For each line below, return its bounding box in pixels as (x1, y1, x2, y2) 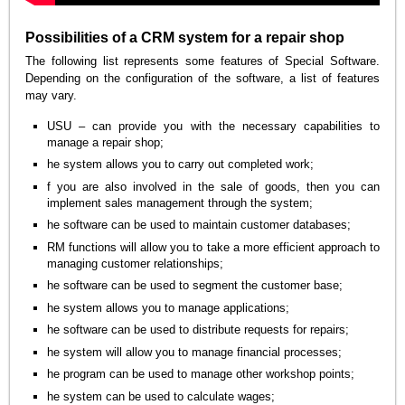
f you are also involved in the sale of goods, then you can (47, 179, 380, 193)
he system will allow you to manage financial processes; (47, 344, 343, 359)
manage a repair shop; (47, 136, 165, 149)
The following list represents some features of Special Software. (25, 54, 380, 69)
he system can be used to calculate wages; (47, 389, 276, 403)
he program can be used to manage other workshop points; (47, 367, 355, 381)
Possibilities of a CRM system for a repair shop (25, 30, 345, 46)
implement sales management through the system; (47, 195, 314, 210)
